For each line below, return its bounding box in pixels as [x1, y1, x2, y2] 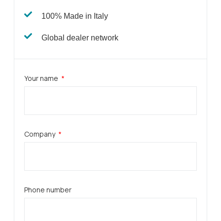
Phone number [24, 185, 72, 194]
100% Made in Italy [41, 12, 108, 20]
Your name [24, 74, 60, 83]
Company [24, 129, 57, 139]
